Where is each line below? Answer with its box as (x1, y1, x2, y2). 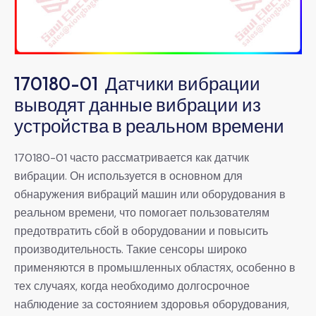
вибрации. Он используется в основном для (14, 168, 243, 183)
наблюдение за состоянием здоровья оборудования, (14, 296, 289, 312)
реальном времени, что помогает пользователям (14, 205, 269, 220)
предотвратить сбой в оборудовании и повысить (14, 223, 268, 238)
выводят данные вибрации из (14, 92, 261, 116)
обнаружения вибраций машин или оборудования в (14, 186, 286, 202)
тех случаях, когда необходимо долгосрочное (14, 278, 250, 293)
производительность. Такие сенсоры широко (14, 241, 247, 257)
